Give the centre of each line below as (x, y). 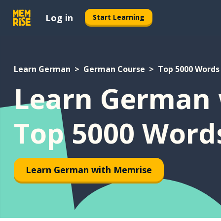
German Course (114, 69)
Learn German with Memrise (89, 169)
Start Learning (119, 17)
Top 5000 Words (189, 69)
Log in (59, 18)
